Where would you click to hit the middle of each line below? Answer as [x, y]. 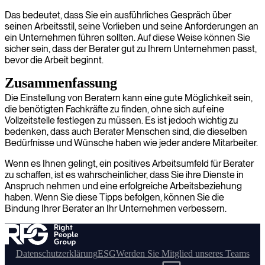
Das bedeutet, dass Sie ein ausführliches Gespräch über [118, 15]
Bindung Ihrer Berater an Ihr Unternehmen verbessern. [116, 209]
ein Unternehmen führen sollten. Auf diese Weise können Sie [127, 38]
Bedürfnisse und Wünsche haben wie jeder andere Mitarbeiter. [131, 143]
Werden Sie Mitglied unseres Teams [182, 253]
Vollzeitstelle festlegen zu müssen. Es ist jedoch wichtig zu [122, 120]
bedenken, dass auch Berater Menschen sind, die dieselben [126, 132]
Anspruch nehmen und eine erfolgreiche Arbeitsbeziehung [123, 186]
